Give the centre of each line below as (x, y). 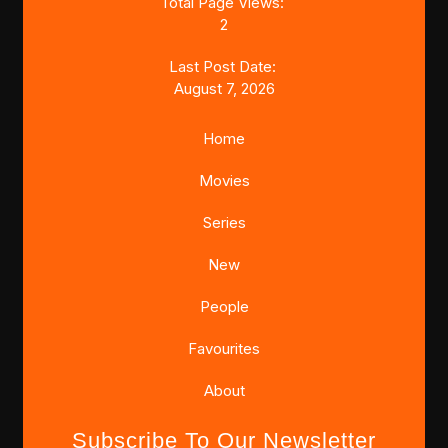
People (224, 307)
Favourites (224, 349)
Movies (224, 181)
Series (224, 223)
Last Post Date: (224, 67)
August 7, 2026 (224, 89)
